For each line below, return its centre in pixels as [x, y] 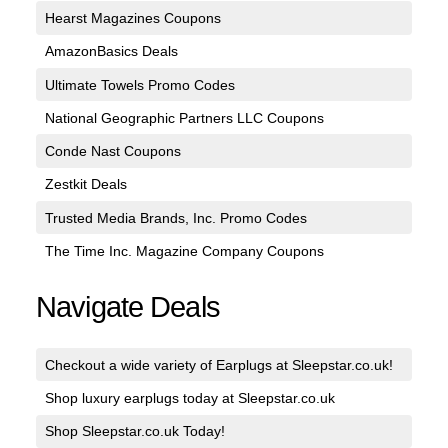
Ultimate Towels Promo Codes [139, 84]
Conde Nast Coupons [112, 151]
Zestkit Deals [85, 184]
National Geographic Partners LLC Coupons [184, 117]
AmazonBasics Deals [111, 51]
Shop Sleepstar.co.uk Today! [134, 431]
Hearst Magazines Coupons [132, 18]
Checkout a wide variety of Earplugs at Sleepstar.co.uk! [218, 364]
